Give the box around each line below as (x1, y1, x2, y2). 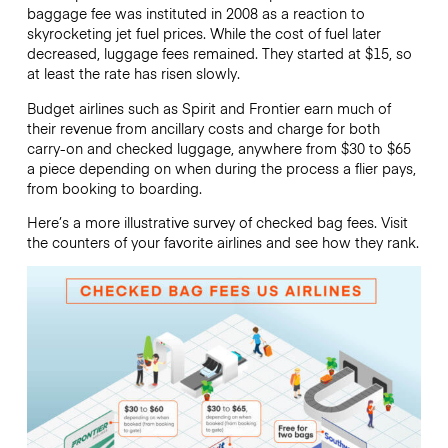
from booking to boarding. (26, 177, 202, 198)
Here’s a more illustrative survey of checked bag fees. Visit (26, 211, 408, 232)
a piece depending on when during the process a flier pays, (26, 157, 416, 178)
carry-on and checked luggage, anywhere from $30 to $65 (26, 137, 411, 158)
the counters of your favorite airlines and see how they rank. (26, 231, 419, 252)
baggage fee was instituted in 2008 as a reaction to (26, 3, 365, 24)
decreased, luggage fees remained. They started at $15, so (26, 43, 412, 64)
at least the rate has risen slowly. (26, 63, 240, 84)
